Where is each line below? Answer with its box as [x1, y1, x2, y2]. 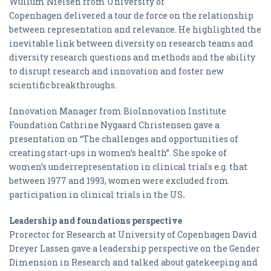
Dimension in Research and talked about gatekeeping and [9, 256, 258, 268]
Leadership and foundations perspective [9, 215, 182, 226]
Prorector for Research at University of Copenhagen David [9, 229, 257, 240]
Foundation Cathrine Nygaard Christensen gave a [9, 119, 220, 131]
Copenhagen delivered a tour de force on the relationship [9, 10, 253, 21]
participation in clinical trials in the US [9, 189, 183, 200]
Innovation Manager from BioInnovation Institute [9, 105, 226, 117]
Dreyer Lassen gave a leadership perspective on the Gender [9, 243, 260, 254]
